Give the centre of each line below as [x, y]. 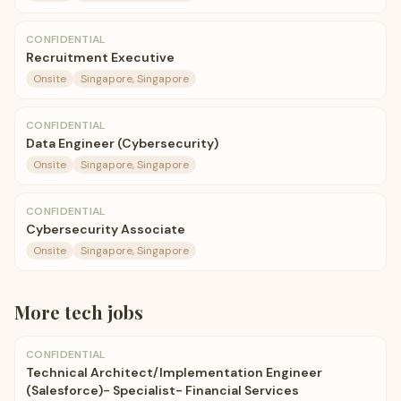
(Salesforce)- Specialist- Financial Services [162, 390]
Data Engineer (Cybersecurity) [122, 143]
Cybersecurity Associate [106, 229]
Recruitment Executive [100, 57]
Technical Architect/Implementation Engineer [174, 372]
